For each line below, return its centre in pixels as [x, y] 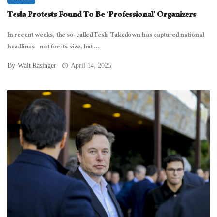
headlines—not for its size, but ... [54, 47]
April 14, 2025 [91, 66]
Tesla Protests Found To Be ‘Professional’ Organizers [102, 16]
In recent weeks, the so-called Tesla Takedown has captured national [106, 36]
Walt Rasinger [37, 66]
